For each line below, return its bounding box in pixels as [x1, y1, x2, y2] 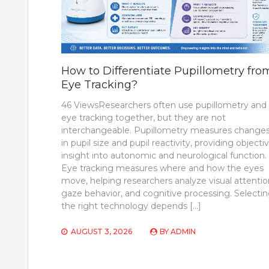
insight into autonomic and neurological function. [61, 150, 267, 161]
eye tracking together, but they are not [61, 112, 226, 123]
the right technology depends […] [61, 200, 201, 211]
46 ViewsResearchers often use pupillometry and [61, 99, 267, 110]
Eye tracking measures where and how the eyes [61, 162, 264, 174]
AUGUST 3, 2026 [71, 226, 132, 236]
